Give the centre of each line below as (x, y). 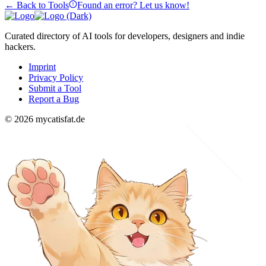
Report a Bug (54, 99)
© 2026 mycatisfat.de (45, 119)
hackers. (20, 46)
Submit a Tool (55, 88)
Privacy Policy (56, 77)
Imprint (42, 66)
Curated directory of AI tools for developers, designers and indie (125, 36)
